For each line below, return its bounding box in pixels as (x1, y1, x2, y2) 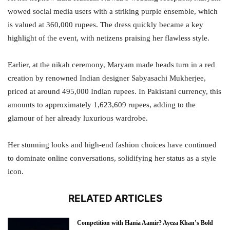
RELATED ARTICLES (68, 193, 162, 204)
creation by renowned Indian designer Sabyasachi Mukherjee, (8, 74, 206, 82)
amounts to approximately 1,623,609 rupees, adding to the (8, 101, 196, 109)
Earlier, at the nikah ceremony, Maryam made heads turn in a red (8, 61, 215, 69)
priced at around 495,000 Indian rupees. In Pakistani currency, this (8, 87, 221, 95)
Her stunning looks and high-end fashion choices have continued (8, 141, 217, 149)
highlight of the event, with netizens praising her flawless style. (8, 34, 209, 42)
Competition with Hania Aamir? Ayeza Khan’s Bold (77, 219, 213, 226)
